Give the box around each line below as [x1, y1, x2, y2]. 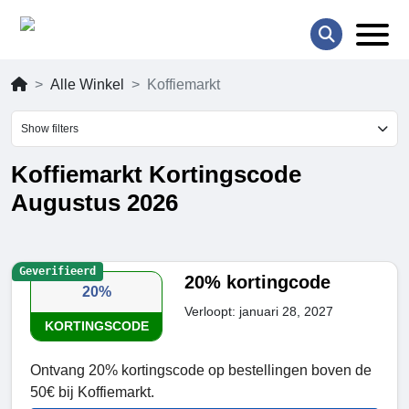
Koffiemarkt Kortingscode [11, 161, 301, 189]
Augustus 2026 [11, 189, 178, 217]
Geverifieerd [18, 265, 96, 278]
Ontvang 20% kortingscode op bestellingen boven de [30, 362, 372, 379]
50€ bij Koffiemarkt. [30, 384, 154, 401]
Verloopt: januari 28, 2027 [184, 304, 334, 320]
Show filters [21, 122, 79, 136]
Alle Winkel [50, 77, 124, 93]
